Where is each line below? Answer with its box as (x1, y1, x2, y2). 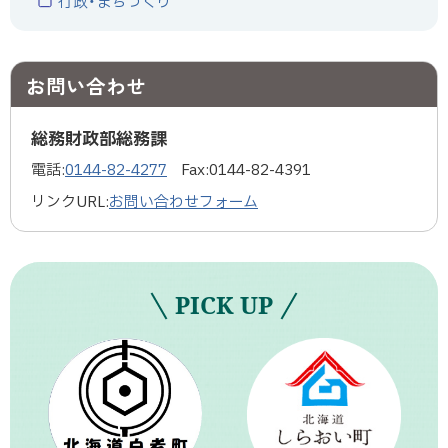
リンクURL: (31, 191, 109, 215)
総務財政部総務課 (31, 127, 167, 153)
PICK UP (175, 288, 273, 322)
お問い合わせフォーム (109, 191, 258, 215)
